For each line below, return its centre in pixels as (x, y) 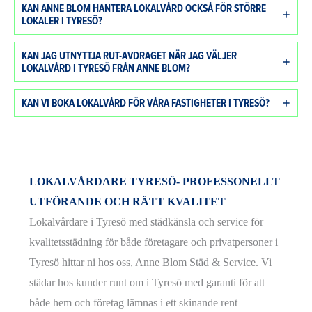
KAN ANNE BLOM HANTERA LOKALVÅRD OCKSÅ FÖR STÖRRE (144, 9)
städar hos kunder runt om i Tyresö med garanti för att (147, 283)
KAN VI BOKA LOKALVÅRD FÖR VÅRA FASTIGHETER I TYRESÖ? (146, 103)
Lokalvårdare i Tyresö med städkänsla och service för (147, 222)
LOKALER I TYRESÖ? (62, 21)
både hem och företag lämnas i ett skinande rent (134, 303)
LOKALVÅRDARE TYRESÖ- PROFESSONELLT (155, 182)
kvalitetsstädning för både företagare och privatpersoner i (154, 242)
